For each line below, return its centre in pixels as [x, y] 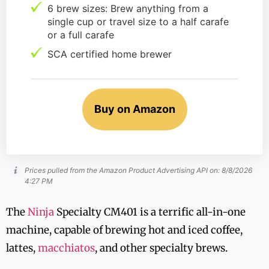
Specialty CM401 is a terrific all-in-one [150, 212]
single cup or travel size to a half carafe [138, 21]
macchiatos [66, 248]
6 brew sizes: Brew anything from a [128, 8]
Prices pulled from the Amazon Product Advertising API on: [123, 170]
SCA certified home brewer [110, 54]
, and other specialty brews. [161, 248]
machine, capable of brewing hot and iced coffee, [124, 230]
